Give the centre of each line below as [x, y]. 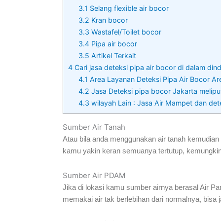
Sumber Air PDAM [94, 175]
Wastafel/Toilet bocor [126, 32]
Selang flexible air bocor [129, 8]
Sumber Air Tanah [94, 127]
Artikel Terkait [113, 55]
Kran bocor [109, 20]
